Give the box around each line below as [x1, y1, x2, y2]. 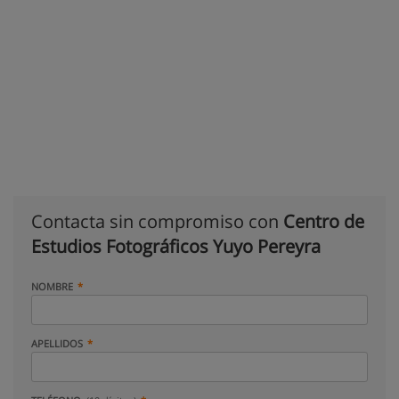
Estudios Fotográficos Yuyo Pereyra [31, 234, 321, 258]
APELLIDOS [31, 337, 83, 350]
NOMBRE [31, 280, 73, 293]
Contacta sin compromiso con [31, 209, 283, 233]
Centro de [283, 209, 364, 233]
